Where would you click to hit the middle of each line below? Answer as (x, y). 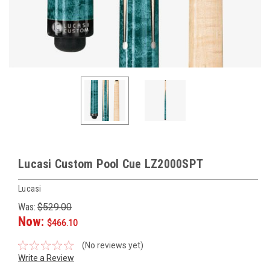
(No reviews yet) (112, 245)
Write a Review (46, 258)
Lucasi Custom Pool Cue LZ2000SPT (111, 164)
